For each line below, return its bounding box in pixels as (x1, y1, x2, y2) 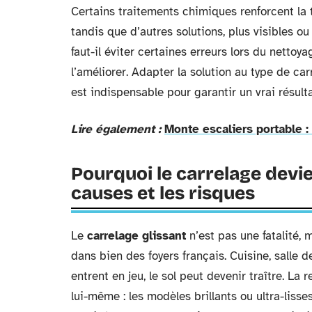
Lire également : (71, 122, 161, 136)
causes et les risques (71, 182, 255, 204)
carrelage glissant (87, 228, 186, 243)
